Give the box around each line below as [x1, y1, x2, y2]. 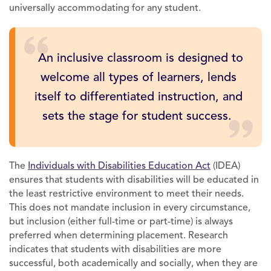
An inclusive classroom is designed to [34, 50, 243, 65]
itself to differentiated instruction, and [34, 88, 243, 104]
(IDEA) [211, 159, 240, 172]
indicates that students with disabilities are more [9, 243, 221, 255]
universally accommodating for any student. [9, 1, 201, 14]
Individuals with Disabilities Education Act [28, 159, 211, 172]
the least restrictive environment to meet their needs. [9, 187, 244, 200]
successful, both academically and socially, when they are [9, 256, 258, 269]
